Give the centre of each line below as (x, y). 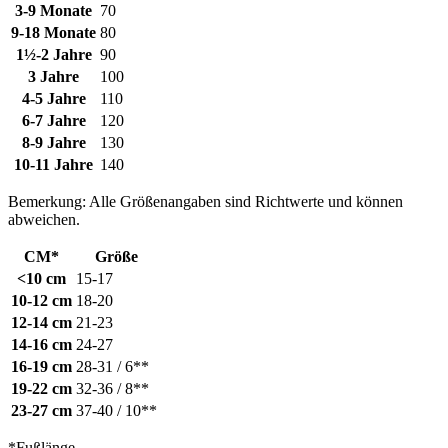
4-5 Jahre (53, 98)
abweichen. (44, 219)
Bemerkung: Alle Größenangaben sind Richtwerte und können (205, 201)
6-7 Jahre (53, 120)
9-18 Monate (53, 32)
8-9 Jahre (53, 142)
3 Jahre (53, 76)
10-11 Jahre (53, 164)
